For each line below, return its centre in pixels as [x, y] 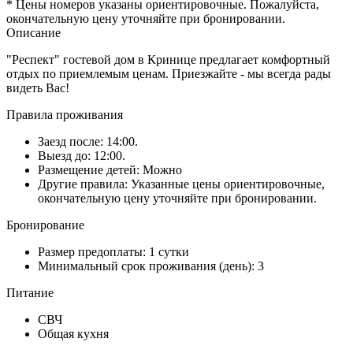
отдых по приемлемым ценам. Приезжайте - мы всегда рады [169, 73]
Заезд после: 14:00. [88, 141]
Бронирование [45, 225]
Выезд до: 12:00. [82, 155]
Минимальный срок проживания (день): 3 [151, 266]
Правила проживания [65, 114]
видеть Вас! [38, 87]
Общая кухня [73, 333]
